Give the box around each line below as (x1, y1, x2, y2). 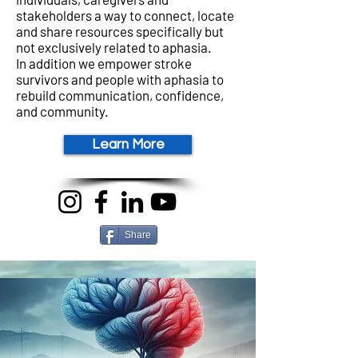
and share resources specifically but (16, 23, 224, 39)
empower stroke (95, 55, 192, 71)
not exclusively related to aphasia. (16, 39, 212, 55)
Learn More (91, 137, 165, 152)
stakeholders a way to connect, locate (16, 7, 234, 23)
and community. (16, 103, 109, 119)
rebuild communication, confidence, (16, 87, 224, 103)
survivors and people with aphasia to (16, 71, 224, 87)
